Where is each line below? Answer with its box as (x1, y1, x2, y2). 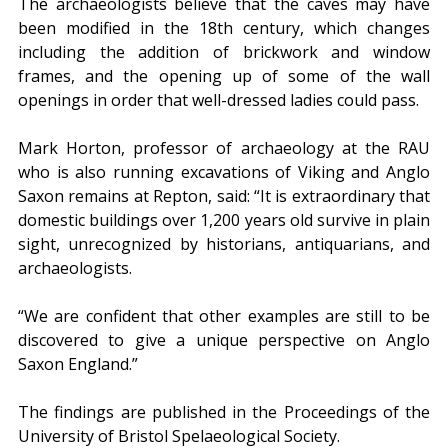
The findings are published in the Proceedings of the (18, 401, 430, 424)
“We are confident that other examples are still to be (18, 305, 430, 328)
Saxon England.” (18, 353, 138, 376)
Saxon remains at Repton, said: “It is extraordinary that (18, 185, 430, 208)
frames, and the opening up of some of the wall (18, 65, 430, 88)
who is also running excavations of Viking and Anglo (18, 161, 430, 184)
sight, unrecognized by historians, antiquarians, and (18, 233, 430, 256)
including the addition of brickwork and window (18, 41, 430, 64)
